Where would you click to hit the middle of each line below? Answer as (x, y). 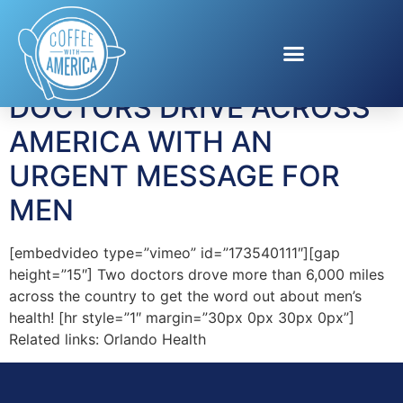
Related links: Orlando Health (107, 339)
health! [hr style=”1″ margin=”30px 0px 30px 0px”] (182, 317)
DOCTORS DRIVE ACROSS (190, 107)
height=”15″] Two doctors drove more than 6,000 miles (197, 274)
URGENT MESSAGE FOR (175, 175)
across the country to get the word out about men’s (185, 296)
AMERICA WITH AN (141, 141)
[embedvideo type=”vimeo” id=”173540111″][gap (175, 252)
